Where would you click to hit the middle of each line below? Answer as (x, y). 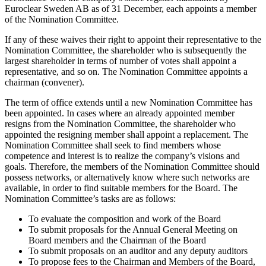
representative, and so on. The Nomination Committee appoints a (126, 71)
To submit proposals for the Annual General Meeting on (133, 229)
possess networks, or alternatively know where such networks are (127, 177)
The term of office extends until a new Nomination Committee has (129, 102)
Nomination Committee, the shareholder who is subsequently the (126, 50)
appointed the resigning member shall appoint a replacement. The (126, 134)
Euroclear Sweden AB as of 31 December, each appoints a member (131, 8)
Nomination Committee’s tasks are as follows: (90, 198)
